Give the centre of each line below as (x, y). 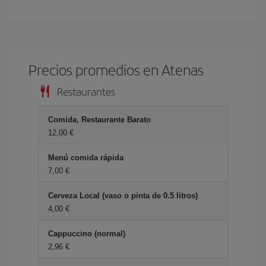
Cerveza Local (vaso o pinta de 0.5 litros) (123, 196)
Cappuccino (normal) (87, 234)
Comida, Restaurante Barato (99, 120)
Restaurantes (86, 91)
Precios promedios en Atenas (116, 69)
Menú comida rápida (86, 158)
